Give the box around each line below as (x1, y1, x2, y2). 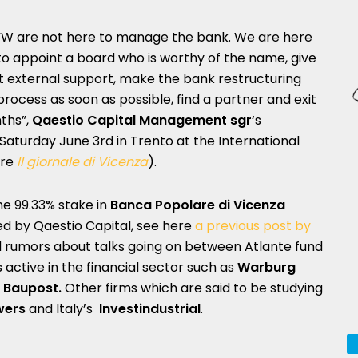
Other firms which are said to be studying (65, 279, 323, 297)
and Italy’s (26, 300, 96, 318)
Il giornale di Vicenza (17, 153, 148, 171)
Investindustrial (96, 300, 201, 318)
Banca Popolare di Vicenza (110, 196, 285, 214)
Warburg (237, 258, 296, 276)
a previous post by (195, 217, 311, 235)
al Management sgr (124, 111, 252, 129)
